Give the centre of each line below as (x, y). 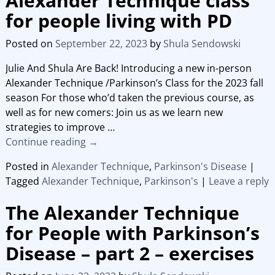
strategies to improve (56, 127)
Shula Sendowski (202, 44)
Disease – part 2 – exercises (130, 253)
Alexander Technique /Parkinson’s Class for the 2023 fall (134, 83)
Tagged (22, 181)
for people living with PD (118, 21)
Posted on (30, 44)
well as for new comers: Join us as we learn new (114, 113)
